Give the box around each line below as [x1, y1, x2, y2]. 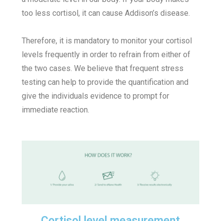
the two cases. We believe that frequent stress [22, 64, 184, 74]
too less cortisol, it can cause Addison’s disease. [22, 8, 190, 18]
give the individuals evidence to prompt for [22, 91, 170, 101]
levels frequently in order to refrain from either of [22, 50, 191, 60]
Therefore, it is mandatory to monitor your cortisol [22, 36, 192, 46]
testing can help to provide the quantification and [22, 77, 189, 87]
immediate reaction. [22, 105, 90, 115]
